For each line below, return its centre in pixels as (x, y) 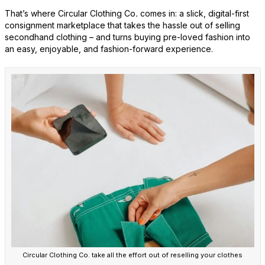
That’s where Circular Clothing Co (70, 13)
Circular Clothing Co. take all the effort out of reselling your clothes (132, 255)
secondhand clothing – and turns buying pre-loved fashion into (127, 37)
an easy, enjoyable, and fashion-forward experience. (109, 49)
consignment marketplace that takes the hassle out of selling (122, 25)
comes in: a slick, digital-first (193, 13)
